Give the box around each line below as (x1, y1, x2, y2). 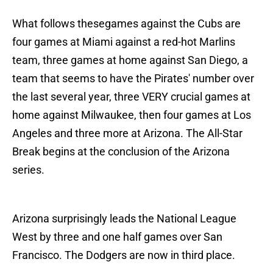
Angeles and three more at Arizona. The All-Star (12, 127, 243, 140)
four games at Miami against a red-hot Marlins (12, 35, 235, 49)
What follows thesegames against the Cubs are (12, 17, 241, 30)
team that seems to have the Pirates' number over (12, 72, 254, 85)
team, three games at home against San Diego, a (12, 54, 248, 67)
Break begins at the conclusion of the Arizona (12, 145, 230, 158)
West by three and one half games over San (12, 230, 222, 244)
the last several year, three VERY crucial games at (12, 90, 250, 104)
